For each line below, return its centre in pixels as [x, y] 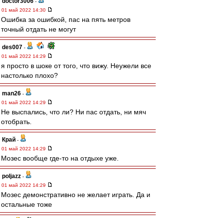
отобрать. [16, 122]
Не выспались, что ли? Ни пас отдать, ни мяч [73, 112]
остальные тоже [27, 204]
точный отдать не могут [38, 29]
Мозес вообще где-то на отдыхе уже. [60, 158]
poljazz [11, 176]
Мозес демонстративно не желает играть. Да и [76, 195]
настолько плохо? [29, 75]
